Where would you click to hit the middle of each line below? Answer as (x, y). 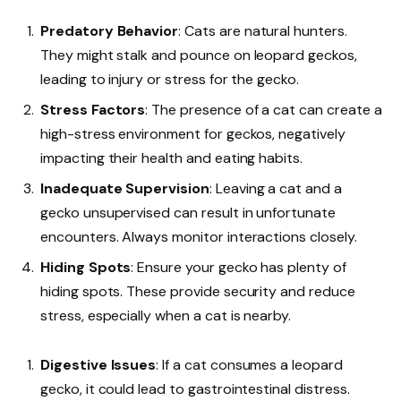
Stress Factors (93, 109)
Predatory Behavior (110, 30)
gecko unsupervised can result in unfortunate (188, 212)
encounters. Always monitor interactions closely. (199, 236)
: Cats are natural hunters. (263, 30)
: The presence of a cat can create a (264, 109)
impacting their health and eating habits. (172, 158)
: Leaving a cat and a (275, 188)
